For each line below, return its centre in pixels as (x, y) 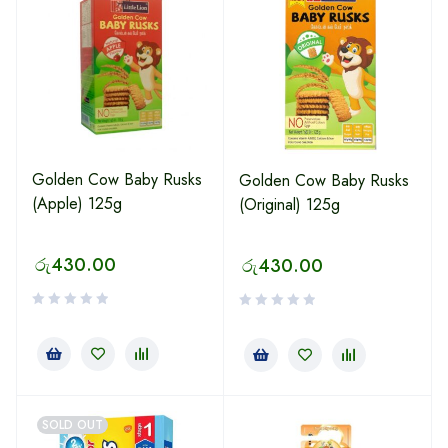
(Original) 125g (289, 204)
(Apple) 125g (77, 203)
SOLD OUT (72, 425)
